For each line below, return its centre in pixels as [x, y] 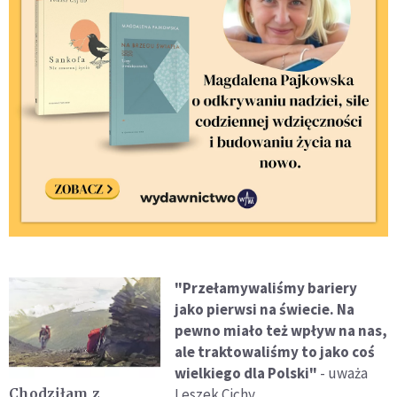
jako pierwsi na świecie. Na [265, 309]
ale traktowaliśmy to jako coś [275, 351]
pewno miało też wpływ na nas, [281, 330]
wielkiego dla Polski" [246, 373]
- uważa [343, 373]
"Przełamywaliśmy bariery [266, 288]
